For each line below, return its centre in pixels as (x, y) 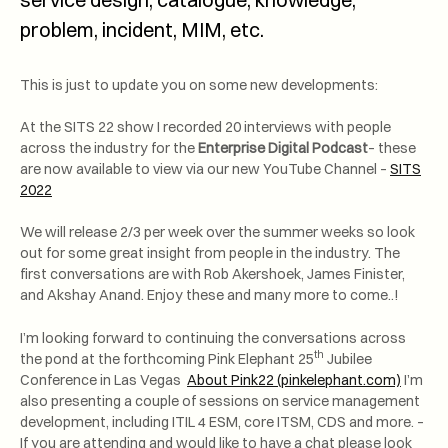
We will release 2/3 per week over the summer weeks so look (217, 232)
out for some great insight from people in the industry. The (210, 253)
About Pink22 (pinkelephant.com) (294, 379)
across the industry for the (109, 148)
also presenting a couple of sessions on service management (220, 400)
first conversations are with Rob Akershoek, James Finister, (212, 274)
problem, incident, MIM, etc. (142, 29)
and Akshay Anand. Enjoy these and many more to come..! (209, 295)
